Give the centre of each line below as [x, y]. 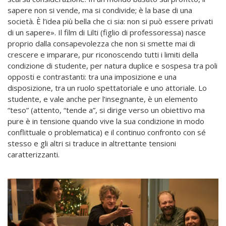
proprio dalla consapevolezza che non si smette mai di [101, 43]
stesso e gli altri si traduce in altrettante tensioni [92, 143]
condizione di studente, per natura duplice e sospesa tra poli [112, 65]
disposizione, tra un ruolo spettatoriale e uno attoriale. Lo [107, 88]
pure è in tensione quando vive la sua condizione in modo [106, 121]
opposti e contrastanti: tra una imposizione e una [92, 76]
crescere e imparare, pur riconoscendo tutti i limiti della [103, 54]
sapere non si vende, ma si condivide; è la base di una [100, 10]
